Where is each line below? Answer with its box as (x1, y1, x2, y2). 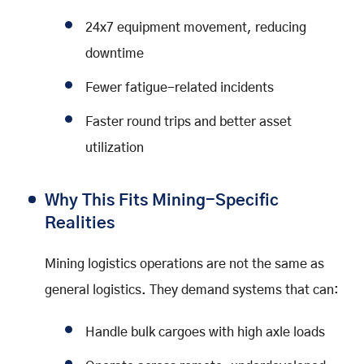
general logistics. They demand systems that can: (45, 283, 339, 297)
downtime (85, 46, 144, 60)
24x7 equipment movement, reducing (85, 20, 306, 34)
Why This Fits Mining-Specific (45, 192, 279, 209)
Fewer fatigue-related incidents (85, 80, 274, 94)
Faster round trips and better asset (85, 115, 292, 128)
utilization (85, 141, 144, 154)
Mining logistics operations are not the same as (45, 257, 324, 271)
